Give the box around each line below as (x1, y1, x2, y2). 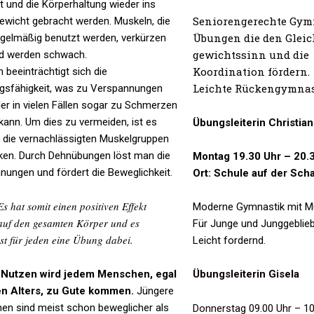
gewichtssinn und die (192, 48, 309, 62)
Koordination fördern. (192, 64, 310, 79)
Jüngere (134, 284, 175, 297)
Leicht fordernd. (192, 233, 266, 247)
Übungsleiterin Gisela (192, 268, 299, 281)
